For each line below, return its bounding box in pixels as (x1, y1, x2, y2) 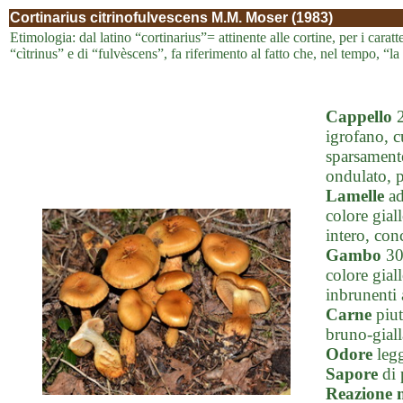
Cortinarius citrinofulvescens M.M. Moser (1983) (10, 10, 333, 25)
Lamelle (326, 186, 384, 205)
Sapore (326, 364, 378, 383)
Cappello (326, 107, 392, 126)
